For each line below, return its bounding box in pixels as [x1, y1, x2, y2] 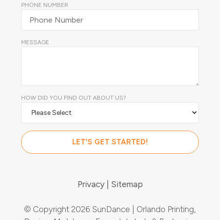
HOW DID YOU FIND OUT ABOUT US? [21, 94, 126, 101]
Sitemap [110, 179, 143, 189]
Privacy [77, 179, 107, 189]
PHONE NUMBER [21, 1, 68, 8]
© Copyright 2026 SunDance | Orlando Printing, [24, 204, 196, 214]
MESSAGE [21, 39, 49, 46]
